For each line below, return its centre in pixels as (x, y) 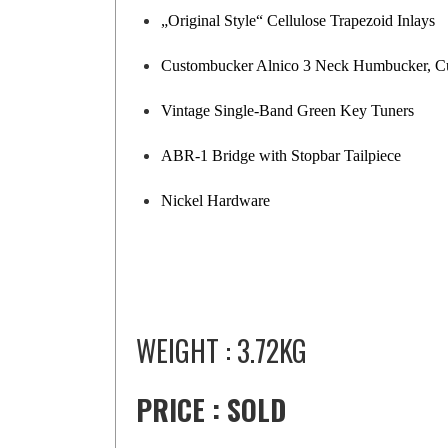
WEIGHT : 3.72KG (222, 351)
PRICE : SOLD (211, 410)
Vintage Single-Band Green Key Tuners (288, 111)
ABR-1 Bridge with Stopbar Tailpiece (281, 156)
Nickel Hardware (216, 201)
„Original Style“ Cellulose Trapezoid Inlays (298, 21)
